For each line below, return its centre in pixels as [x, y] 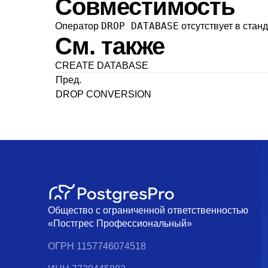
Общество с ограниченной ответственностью [148, 210]
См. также [110, 46]
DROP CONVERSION [105, 94]
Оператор [78, 26]
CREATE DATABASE [102, 66]
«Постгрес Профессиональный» [120, 223]
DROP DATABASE [140, 26]
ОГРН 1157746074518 [97, 246]
